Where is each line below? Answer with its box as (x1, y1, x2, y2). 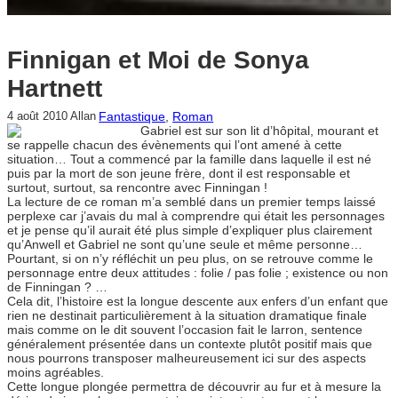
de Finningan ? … (7, 280, 107, 295)
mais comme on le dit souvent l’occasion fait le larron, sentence (7, 322, 362, 338)
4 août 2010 (7, 110, 68, 123)
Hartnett (7, 75, 102, 103)
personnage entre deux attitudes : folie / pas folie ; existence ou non (7, 266, 388, 281)
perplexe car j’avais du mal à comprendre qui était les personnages (7, 209, 385, 224)
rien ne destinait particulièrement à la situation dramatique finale (7, 308, 367, 323)
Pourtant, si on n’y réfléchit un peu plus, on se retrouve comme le (7, 251, 373, 267)
